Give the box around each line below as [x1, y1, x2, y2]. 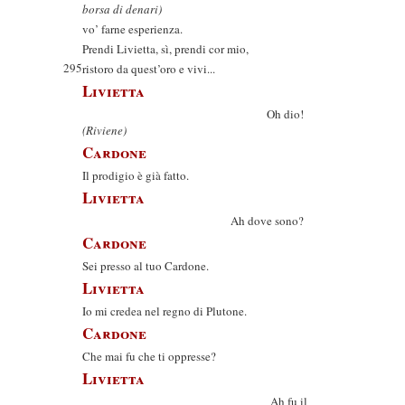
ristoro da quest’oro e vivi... [82, 61, 215, 77]
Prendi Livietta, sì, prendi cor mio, [82, 41, 249, 57]
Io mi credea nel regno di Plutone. [82, 303, 247, 319]
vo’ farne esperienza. [82, 21, 183, 37]
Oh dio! [82, 106, 304, 122]
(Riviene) [82, 122, 127, 138]
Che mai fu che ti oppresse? [82, 348, 216, 364]
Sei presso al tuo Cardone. [82, 258, 209, 274]
